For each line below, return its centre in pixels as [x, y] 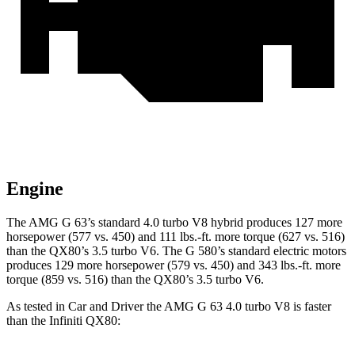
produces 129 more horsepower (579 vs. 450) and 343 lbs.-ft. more [174, 265]
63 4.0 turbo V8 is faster [271, 307]
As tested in [37, 307]
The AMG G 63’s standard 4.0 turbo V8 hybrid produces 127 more [174, 223]
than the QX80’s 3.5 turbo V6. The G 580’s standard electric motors [176, 251]
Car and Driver [106, 307]
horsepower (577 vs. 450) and [83, 237]
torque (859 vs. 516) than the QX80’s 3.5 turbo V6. [135, 280]
